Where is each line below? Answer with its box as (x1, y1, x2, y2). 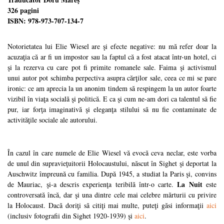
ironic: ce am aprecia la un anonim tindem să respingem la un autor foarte (7, 83, 216, 93)
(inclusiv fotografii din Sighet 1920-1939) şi (7, 211, 134, 220)
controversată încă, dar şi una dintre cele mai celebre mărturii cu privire (7, 190, 216, 199)
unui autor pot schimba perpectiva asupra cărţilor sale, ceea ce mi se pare (7, 73, 216, 82)
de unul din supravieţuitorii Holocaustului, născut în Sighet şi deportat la (7, 158, 216, 168)
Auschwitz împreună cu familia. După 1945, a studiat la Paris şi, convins (7, 169, 216, 178)
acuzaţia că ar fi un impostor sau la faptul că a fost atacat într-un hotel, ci (7, 52, 216, 61)
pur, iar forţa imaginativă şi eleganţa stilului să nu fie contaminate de (7, 104, 216, 114)
